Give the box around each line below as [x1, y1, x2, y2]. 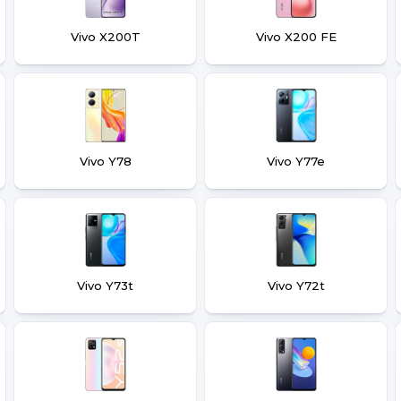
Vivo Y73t [77, 278, 133, 293]
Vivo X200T [70, 30, 141, 44]
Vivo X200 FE [255, 30, 337, 44]
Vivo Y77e [267, 154, 325, 168]
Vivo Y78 [79, 154, 132, 168]
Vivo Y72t [267, 278, 325, 293]
